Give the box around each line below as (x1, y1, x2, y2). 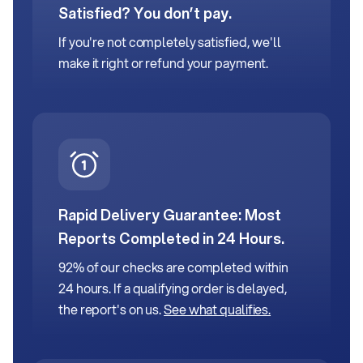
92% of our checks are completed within (58, 258, 289, 277)
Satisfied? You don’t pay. (58, 2, 235, 24)
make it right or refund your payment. (58, 53, 271, 73)
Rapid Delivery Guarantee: (58, 204, 245, 226)
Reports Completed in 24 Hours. (58, 228, 284, 250)
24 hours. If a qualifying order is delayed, (58, 279, 288, 298)
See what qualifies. (164, 300, 271, 319)
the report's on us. (58, 300, 164, 319)
